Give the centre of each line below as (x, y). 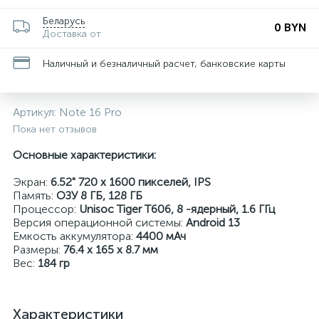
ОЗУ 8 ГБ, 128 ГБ (99, 195)
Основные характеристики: (84, 155)
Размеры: (38, 250)
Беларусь (64, 21)
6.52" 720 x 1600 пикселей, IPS (131, 182)
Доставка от (72, 34)
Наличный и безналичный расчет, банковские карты (164, 63)
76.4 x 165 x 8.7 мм (111, 250)
